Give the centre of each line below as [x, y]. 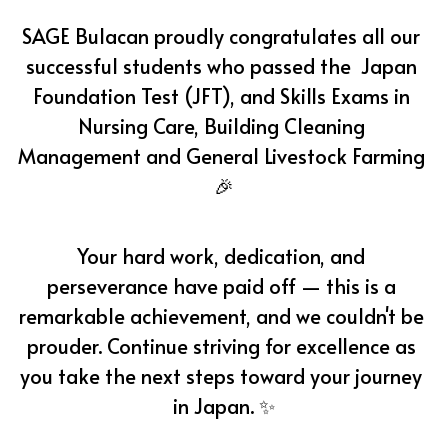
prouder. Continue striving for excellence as [221, 345]
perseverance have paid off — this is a [221, 285]
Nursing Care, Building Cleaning [221, 125]
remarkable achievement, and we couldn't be [221, 315]
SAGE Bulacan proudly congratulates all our [221, 35]
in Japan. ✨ [223, 405]
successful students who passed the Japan [221, 65]
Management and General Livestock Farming [221, 155]
